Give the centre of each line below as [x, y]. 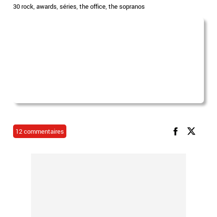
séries [68, 6]
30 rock [23, 6]
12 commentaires [40, 131]
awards [47, 6]
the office [93, 6]
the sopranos [127, 6]
